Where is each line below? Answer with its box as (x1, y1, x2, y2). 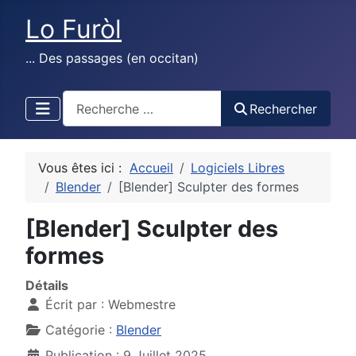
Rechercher (250, 100, 317, 117)
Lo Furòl (25, 14, 122, 44)
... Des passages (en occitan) (25, 50, 199, 66)
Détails (25, 277, 68, 294)
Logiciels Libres (191, 160, 284, 176)
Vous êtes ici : (38, 160, 130, 176)
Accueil (130, 160, 173, 176)
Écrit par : (41, 296, 108, 313)
